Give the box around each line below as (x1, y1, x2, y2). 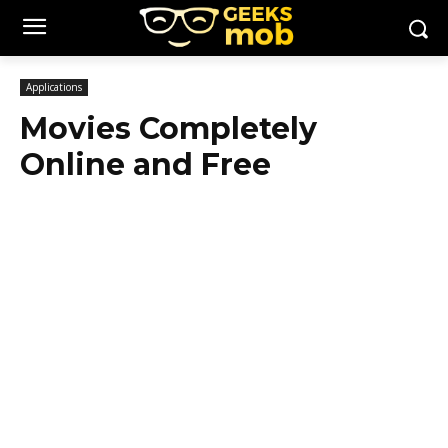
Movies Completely (20, 110, 317, 147)
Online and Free (20, 146, 271, 183)
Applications (26, 80, 82, 94)
